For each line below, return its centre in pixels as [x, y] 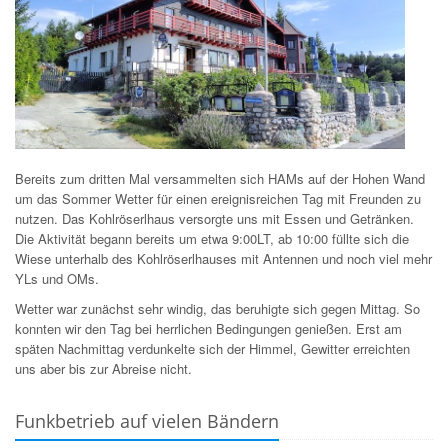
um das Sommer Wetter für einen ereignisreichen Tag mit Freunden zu [218, 199]
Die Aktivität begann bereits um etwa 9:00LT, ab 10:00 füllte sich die [212, 239]
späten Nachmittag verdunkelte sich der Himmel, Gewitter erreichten [212, 349]
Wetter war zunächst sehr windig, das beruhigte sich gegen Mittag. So [217, 309]
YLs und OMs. [57, 279]
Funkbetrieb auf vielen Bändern [147, 421]
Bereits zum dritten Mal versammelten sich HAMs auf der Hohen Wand [220, 179]
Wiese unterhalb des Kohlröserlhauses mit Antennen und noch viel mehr [223, 259]
